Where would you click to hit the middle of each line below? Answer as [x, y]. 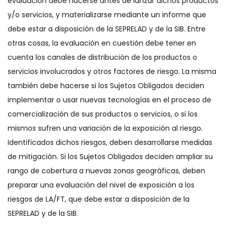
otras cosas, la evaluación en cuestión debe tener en [102, 43]
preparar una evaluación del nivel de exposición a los [101, 185]
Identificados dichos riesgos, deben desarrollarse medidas [110, 142]
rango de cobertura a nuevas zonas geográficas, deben [106, 171]
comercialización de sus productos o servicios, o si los [103, 114]
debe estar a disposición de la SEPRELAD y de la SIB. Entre [107, 29]
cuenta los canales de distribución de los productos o [102, 57]
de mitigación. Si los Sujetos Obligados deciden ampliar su [110, 157]
